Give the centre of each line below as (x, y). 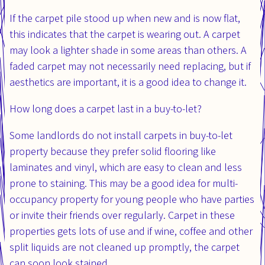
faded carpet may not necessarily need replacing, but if (130, 66)
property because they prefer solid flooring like (113, 151)
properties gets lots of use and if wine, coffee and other (131, 231)
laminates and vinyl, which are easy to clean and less (126, 167)
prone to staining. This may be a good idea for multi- (124, 183)
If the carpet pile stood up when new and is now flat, (125, 18)
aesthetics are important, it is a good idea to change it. (128, 82)
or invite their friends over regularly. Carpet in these (122, 215)
